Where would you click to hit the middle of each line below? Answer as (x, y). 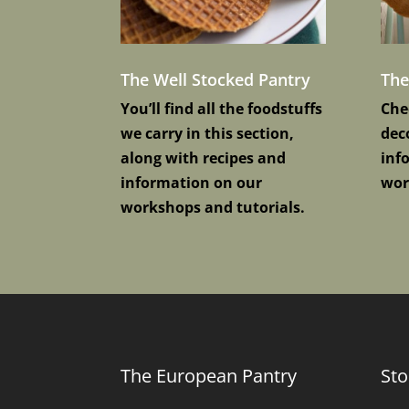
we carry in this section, (207, 134)
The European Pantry (209, 376)
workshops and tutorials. (213, 208)
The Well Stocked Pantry (215, 80)
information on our (191, 183)
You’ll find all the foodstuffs (221, 109)
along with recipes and (203, 158)
